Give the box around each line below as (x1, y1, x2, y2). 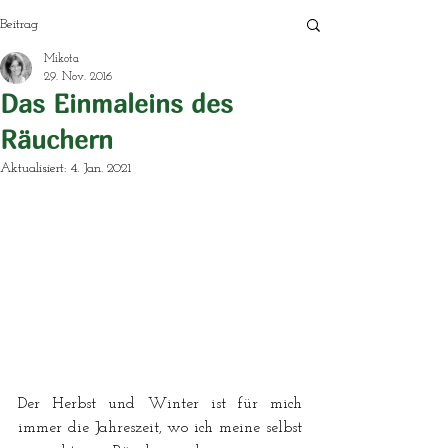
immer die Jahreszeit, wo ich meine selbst (18, 420, 302, 437)
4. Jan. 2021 (70, 161, 131, 176)
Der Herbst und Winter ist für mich (18, 396, 302, 413)
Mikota (44, 53, 79, 65)
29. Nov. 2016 (44, 71, 112, 83)
